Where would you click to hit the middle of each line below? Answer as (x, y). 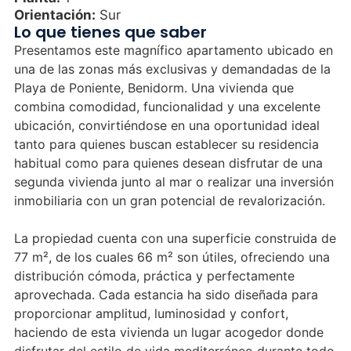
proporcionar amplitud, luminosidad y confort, (151, 313)
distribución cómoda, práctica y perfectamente (154, 275)
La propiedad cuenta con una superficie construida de (175, 238)
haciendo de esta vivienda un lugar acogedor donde (168, 332)
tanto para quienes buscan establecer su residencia (166, 144)
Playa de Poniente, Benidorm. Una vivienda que (154, 87)
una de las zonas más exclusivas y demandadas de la (172, 69)
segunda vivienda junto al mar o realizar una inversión (174, 181)
